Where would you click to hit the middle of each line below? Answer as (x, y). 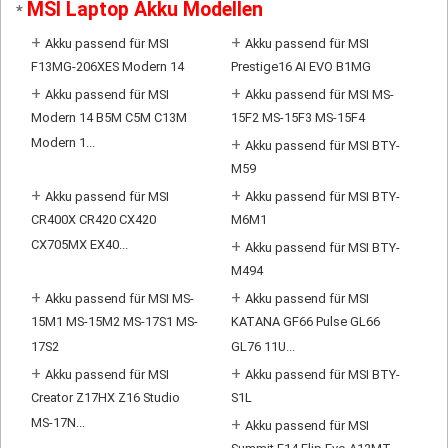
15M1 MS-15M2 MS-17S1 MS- (114, 324)
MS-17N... (58, 425)
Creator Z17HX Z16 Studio (105, 400)
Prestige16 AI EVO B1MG (300, 69)
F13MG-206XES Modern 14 (107, 69)
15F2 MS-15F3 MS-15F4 (297, 120)
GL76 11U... (262, 349)
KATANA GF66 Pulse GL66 (305, 324)
